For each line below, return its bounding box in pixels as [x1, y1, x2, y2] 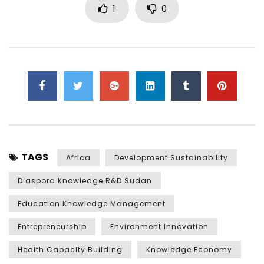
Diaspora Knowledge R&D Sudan [18, 175, 152, 186]
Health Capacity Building [18, 244, 123, 255]
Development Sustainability [114, 152, 228, 163]
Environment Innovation [110, 221, 209, 232]
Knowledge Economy [146, 244, 232, 255]
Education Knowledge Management [18, 198, 166, 209]
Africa [66, 152, 91, 163]
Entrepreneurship [18, 221, 87, 232]
